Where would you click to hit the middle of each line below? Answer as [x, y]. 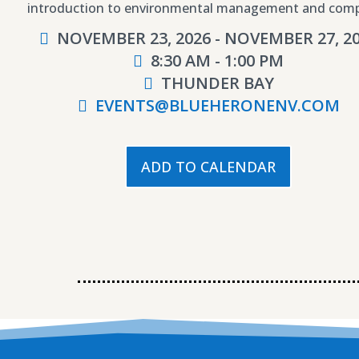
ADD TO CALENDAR [209, 167]
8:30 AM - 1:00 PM [218, 61]
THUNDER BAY [215, 83]
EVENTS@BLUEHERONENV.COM [217, 105]
